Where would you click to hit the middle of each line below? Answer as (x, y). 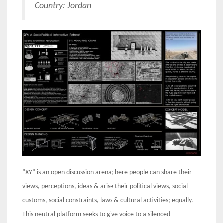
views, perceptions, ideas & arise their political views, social (105, 186)
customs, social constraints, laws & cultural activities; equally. (108, 200)
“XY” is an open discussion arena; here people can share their (107, 172)
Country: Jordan (63, 6)
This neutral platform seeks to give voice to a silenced (96, 214)
